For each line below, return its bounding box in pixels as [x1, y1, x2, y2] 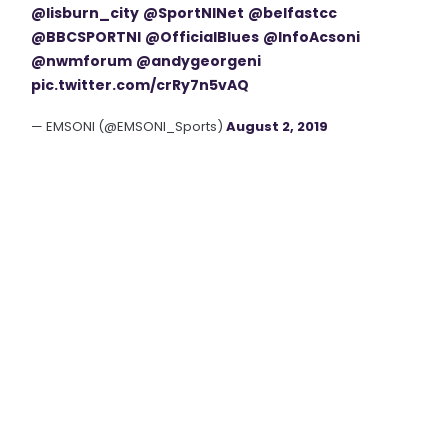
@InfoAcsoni [263, 27, 361, 47]
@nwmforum [31, 51, 133, 71]
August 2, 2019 [226, 117, 329, 136]
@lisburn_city [31, 3, 140, 23]
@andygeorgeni [136, 51, 262, 71]
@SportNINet [143, 3, 245, 23]
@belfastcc [248, 3, 338, 23]
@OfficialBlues [145, 27, 260, 47]
